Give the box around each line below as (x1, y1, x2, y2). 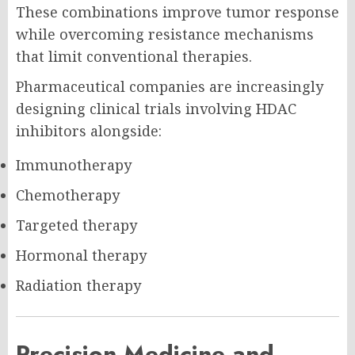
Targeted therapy (16, 216, 137, 235)
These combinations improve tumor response (16, 2, 339, 22)
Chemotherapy (16, 185, 120, 205)
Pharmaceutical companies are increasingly (16, 77, 323, 97)
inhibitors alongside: (16, 121, 162, 141)
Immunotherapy (16, 155, 132, 175)
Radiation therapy (16, 276, 141, 296)
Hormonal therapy (16, 246, 147, 265)
